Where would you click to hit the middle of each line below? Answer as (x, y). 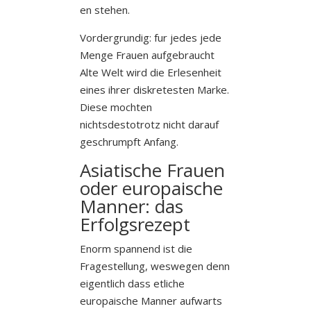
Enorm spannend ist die (136, 248)
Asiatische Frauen (152, 170)
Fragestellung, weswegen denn (154, 266)
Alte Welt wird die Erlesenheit (150, 72)
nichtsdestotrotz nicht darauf (149, 124)
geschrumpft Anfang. (129, 141)
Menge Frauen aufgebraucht (147, 54)
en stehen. (104, 9)
